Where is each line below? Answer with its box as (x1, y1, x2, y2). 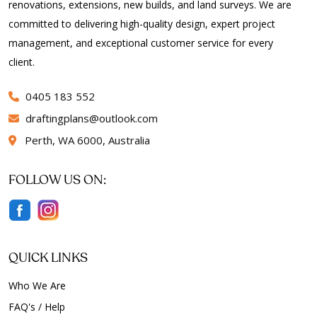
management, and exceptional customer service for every (8, 36, 273, 50)
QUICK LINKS (8, 252, 88, 265)
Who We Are (8, 279, 66, 292)
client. (8, 55, 35, 69)
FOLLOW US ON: (8, 174, 106, 187)
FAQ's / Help (8, 300, 65, 313)
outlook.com (99, 111, 158, 125)
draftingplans (25, 111, 89, 125)
